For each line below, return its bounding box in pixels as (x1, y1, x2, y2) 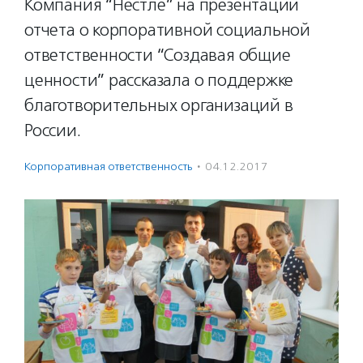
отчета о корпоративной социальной (24, 19, 311, 41)
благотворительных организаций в (24, 95, 293, 116)
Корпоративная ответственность (24, 160, 192, 173)
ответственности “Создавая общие (24, 45, 291, 66)
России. (24, 120, 81, 141)
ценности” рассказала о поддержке (24, 70, 294, 91)
